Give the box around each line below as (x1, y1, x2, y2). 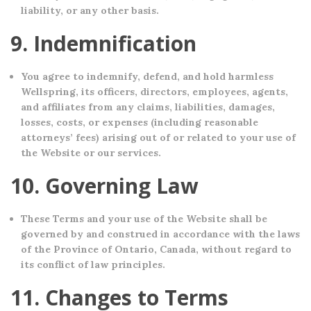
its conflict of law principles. (21, 258, 165, 271)
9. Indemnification (10, 29, 196, 58)
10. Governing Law (10, 171, 199, 200)
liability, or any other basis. (21, 4, 159, 17)
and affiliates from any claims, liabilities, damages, (21, 101, 275, 113)
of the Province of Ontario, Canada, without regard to (21, 243, 292, 255)
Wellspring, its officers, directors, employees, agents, (21, 85, 288, 98)
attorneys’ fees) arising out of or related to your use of (21, 131, 296, 144)
